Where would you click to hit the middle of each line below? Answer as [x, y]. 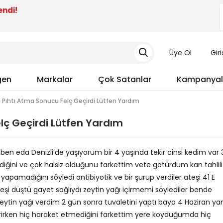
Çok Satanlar [125, 79]
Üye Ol [180, 53]
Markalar [55, 79]
